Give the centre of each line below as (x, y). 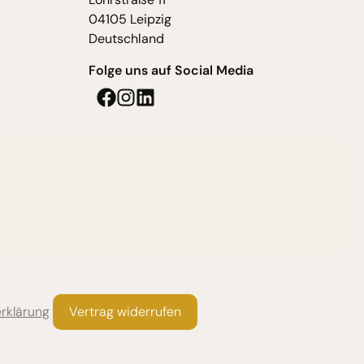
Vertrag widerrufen (125, 311)
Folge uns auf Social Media (171, 71)
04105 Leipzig (130, 19)
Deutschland (126, 38)
